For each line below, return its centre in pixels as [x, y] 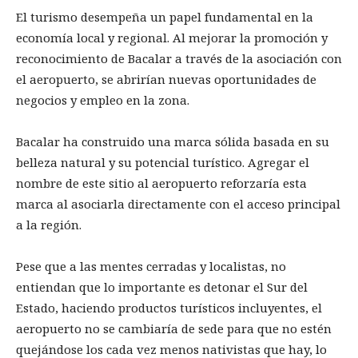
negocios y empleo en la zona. [106, 99]
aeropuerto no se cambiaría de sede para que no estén [174, 328]
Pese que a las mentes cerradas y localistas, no [151, 266]
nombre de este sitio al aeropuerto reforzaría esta [161, 183]
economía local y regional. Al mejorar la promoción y [172, 37]
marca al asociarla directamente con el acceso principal [178, 203]
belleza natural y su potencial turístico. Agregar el [163, 162]
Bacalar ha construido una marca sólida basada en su [173, 141]
